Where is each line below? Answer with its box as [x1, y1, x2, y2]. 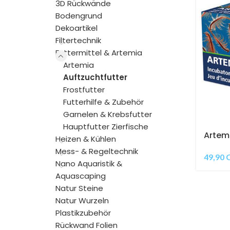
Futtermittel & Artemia [55, 47, 142, 58]
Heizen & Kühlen [55, 133, 116, 144]
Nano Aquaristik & [55, 158, 122, 169]
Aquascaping [55, 170, 106, 181]
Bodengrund [55, 10, 102, 21]
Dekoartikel [55, 23, 98, 33]
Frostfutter [63, 84, 105, 95]
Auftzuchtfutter [63, 72, 127, 83]
